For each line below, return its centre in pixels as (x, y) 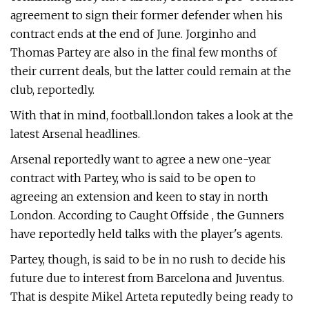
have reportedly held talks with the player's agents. (147, 234)
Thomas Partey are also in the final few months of (144, 52)
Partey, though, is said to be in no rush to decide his (148, 259)
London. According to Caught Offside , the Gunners (147, 215)
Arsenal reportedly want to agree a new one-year (141, 159)
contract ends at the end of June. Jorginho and (133, 34)
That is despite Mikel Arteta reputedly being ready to (152, 297)
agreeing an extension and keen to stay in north (139, 197)
